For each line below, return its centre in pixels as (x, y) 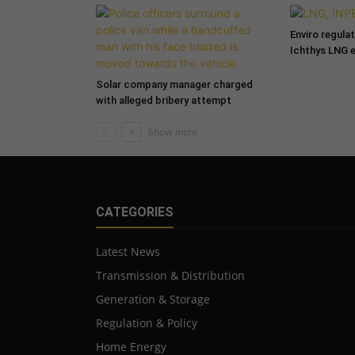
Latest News (128, 251)
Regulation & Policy (146, 323)
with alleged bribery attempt (163, 100)
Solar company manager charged (174, 84)
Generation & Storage (153, 299)
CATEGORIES (134, 212)
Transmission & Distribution (170, 275)
